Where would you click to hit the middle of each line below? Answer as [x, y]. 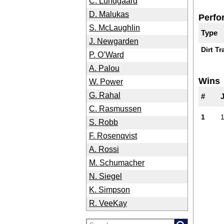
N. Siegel [105, 176]
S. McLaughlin [114, 28]
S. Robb [103, 122]
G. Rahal [105, 95]
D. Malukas [109, 14]
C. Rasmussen [115, 109]
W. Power [106, 82]
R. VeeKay [108, 203]
